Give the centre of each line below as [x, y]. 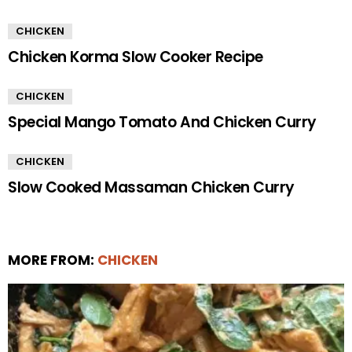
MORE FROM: [53, 260]
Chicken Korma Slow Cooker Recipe [136, 57]
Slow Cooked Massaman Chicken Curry [151, 188]
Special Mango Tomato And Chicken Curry [162, 123]
